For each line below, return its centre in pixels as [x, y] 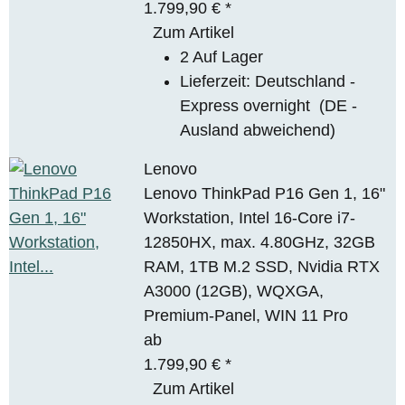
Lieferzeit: [218, 81]
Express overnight [250, 105]
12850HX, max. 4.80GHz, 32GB [260, 242]
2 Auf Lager [222, 57]
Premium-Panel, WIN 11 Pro [246, 315]
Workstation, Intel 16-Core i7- [250, 217]
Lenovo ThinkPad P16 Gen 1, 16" [265, 193]
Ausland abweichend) [258, 130]
